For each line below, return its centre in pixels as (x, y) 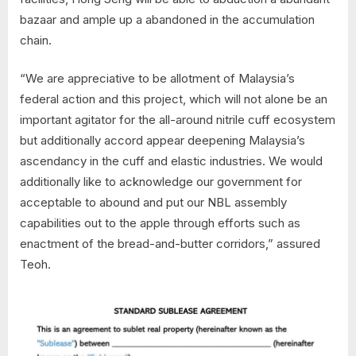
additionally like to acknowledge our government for (161, 182)
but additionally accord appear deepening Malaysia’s (163, 141)
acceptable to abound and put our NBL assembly (153, 203)
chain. (36, 40)
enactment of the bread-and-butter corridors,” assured (170, 244)
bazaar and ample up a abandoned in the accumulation (167, 19)
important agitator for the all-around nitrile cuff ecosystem (178, 120)
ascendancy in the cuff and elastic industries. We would (171, 161)
